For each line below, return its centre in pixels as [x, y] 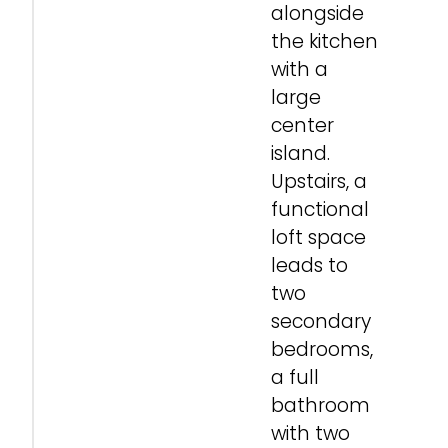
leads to [309, 265]
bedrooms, [322, 349]
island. [300, 153]
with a [299, 69]
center [302, 125]
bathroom [320, 405]
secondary [321, 321]
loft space [318, 237]
